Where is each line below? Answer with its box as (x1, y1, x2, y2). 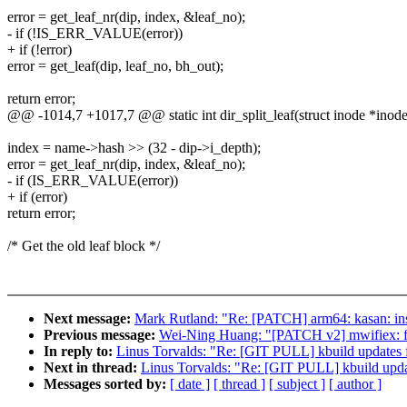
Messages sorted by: (44, 376, 170, 392)
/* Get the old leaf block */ (7, 238, 160, 254)
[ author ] (329, 376, 382, 392)
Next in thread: (44, 360, 141, 376)
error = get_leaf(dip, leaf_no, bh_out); (7, 58, 223, 74)
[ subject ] (269, 376, 325, 392)
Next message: (44, 311, 134, 327)
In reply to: (44, 343, 116, 360)
